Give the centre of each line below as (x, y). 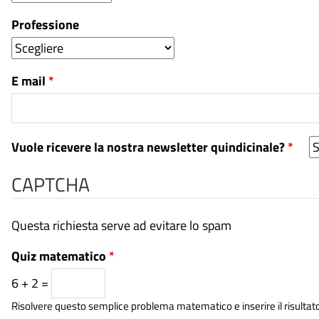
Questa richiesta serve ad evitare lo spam (121, 225)
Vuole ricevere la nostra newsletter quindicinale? (150, 147)
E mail (30, 81)
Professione (45, 25)
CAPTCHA (51, 184)
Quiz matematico (60, 256)
